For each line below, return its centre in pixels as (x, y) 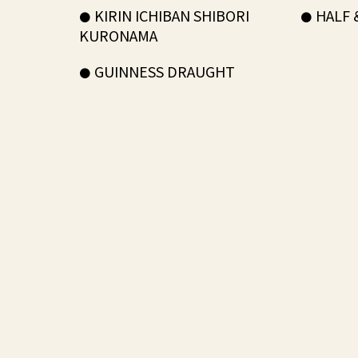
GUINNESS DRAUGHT (165, 71)
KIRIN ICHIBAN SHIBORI (172, 15)
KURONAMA (118, 35)
